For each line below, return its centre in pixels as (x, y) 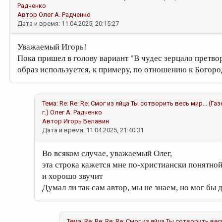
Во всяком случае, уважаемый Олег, (107, 153)
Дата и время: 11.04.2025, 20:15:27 (68, 24)
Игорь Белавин (86, 121)
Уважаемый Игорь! (52, 47)
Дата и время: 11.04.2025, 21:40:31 (93, 130)
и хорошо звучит (72, 176)
